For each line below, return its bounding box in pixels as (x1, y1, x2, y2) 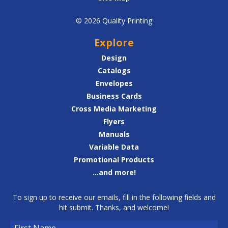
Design (101, 52, 127, 63)
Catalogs (97, 65, 131, 75)
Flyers (103, 116, 125, 126)
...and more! (92, 167, 136, 177)
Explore (94, 35, 134, 49)
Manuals (98, 129, 130, 139)
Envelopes (95, 78, 133, 88)
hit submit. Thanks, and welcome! (59, 202, 169, 212)
